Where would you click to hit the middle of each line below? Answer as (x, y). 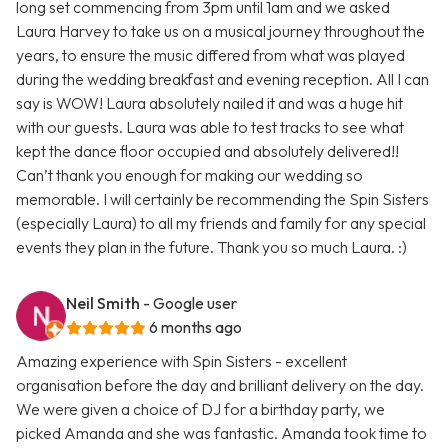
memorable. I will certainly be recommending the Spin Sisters (222, 199)
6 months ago (195, 327)
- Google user (190, 303)
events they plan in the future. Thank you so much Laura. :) (211, 247)
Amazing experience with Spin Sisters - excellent (181, 361)
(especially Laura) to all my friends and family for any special (221, 223)
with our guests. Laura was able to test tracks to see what (210, 127)
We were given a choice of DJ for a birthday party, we (200, 409)
